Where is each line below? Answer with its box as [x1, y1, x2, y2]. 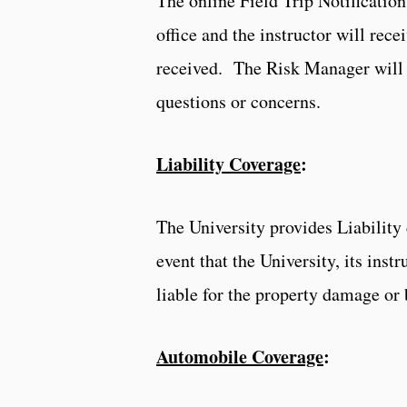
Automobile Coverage [156, 342, 323, 370]
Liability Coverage [156, 150, 301, 177]
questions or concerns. [156, 88, 321, 114]
